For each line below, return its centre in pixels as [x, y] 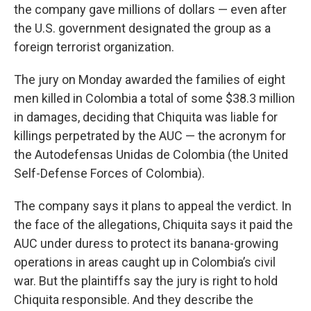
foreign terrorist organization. [94, 47]
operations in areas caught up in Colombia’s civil [145, 262]
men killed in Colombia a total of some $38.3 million [154, 98]
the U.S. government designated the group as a [142, 28]
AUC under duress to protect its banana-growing [146, 243]
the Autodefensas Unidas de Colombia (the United [151, 154]
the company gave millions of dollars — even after [150, 9]
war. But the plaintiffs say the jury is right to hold [146, 281]
